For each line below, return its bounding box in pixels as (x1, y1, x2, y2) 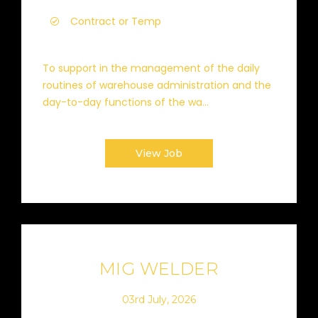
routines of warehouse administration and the (43, 78, 271, 92)
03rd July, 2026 (122, 292, 196, 306)
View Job (136, 147, 182, 160)
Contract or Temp (70, 14, 161, 28)
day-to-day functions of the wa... (43, 95, 209, 109)
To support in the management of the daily (43, 61, 260, 75)
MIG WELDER (99, 258, 219, 279)
